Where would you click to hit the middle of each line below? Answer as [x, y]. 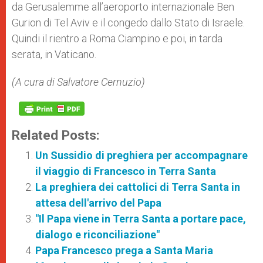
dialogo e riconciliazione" [97, 235]
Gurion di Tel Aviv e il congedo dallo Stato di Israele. [128, 23]
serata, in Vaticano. [54, 54]
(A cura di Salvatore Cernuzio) [78, 82]
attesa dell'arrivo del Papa [98, 203]
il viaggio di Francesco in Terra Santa [126, 171]
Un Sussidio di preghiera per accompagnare [141, 155]
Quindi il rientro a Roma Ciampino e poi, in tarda [117, 38]
